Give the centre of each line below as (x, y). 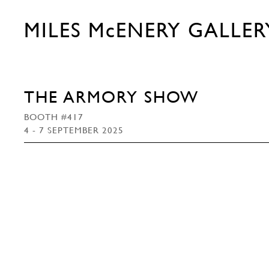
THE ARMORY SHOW (111, 97)
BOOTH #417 (54, 116)
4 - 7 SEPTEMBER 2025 (74, 130)
